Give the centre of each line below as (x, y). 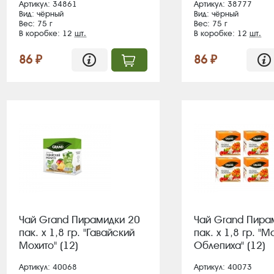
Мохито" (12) (49, 245)
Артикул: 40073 (223, 267)
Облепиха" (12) (230, 245)
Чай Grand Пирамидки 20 (80, 220)
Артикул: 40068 (48, 267)
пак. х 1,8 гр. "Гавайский (77, 232)
